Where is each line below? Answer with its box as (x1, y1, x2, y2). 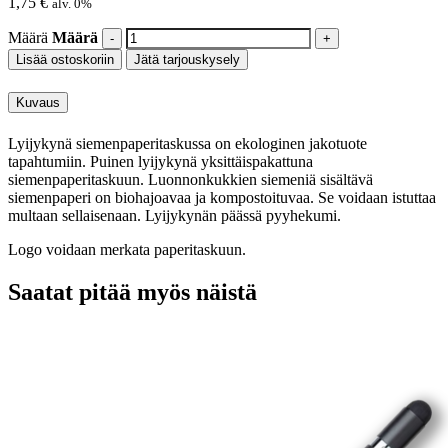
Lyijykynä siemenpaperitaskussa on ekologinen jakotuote (8, 135, 367, 153)
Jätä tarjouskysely (134, 51, 240, 67)
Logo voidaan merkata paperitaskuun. (8, 241, 246, 259)
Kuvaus (16, 95, 60, 111)
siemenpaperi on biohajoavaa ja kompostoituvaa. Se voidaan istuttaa (8, 189, 436, 207)
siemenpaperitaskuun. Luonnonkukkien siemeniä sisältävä (8, 171, 373, 189)
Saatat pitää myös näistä (8, 279, 257, 306)
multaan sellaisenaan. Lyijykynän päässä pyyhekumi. (8, 207, 341, 225)
